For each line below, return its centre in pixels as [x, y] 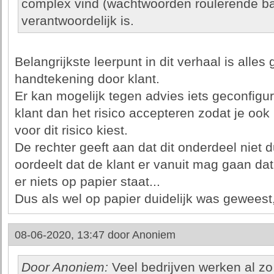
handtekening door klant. [87, 79]
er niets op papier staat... [87, 182]
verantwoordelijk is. [77, 21]
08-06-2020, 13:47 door [73, 235]
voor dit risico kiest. [71, 130]
